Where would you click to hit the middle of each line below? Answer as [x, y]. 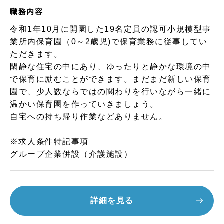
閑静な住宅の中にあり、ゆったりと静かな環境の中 [111, 67]
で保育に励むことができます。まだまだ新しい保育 [111, 79]
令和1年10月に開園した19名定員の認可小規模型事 [111, 29]
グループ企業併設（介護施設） [71, 154]
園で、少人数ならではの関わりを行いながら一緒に [111, 92]
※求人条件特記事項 [49, 142]
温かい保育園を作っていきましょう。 [84, 104]
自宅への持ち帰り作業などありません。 [89, 117]
